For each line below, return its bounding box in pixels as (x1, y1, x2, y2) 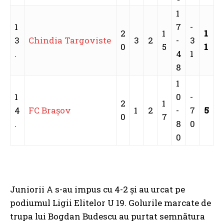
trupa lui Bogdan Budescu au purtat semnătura (10, 210, 205, 222)
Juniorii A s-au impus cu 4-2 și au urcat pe (10, 183, 185, 195)
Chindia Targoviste (28, 34, 111, 46)
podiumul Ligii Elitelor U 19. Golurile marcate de (10, 197, 211, 208)
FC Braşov (28, 104, 73, 116)
